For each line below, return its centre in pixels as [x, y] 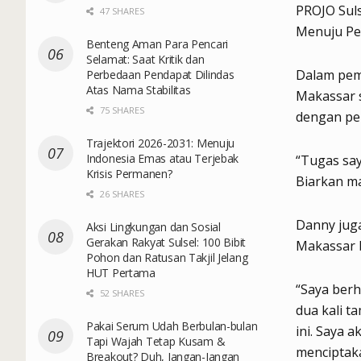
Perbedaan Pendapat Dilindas [160, 74]
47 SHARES [121, 10]
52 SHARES [121, 293]
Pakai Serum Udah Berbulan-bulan [172, 326]
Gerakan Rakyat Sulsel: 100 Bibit [166, 242]
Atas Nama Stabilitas [139, 89]
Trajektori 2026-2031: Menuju [161, 143]
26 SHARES [121, 193]
